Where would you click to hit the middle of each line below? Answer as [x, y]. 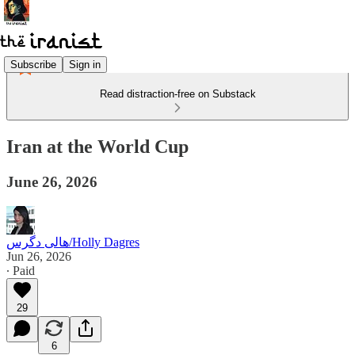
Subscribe [33, 64]
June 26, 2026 [52, 181]
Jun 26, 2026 [39, 256]
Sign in [85, 64]
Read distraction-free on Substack [177, 94]
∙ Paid [21, 270]
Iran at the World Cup [97, 146]
